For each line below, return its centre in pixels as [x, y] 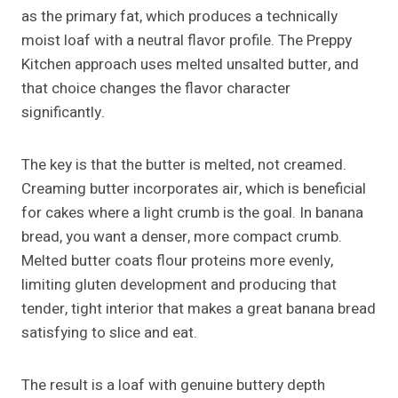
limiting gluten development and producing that [179, 285]
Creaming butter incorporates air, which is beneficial [194, 189]
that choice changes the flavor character [156, 89]
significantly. [63, 113]
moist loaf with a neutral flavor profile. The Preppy [187, 41]
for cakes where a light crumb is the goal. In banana [192, 213]
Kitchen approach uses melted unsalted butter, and [190, 65]
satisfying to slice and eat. [109, 333]
